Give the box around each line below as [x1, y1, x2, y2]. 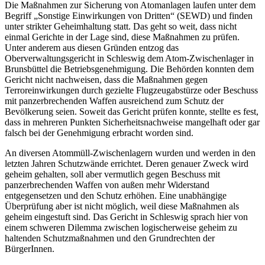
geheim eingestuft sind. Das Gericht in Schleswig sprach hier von [5, 211, 248, 222]
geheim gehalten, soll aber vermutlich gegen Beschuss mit [5, 169, 220, 179]
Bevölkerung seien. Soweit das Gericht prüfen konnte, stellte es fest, [5, 106, 258, 117]
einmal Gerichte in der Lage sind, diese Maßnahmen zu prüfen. [5, 31, 240, 42]
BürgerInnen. [5, 243, 54, 254]
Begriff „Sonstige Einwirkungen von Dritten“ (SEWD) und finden [5, 10, 253, 21]
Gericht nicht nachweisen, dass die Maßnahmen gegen [5, 74, 208, 85]
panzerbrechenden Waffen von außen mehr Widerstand [5, 179, 209, 190]
